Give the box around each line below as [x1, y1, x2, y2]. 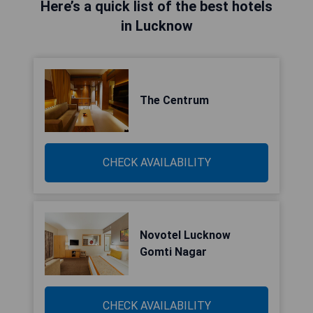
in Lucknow [120, 17, 193, 34]
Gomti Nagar [140, 245, 207, 259]
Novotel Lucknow [140, 228, 231, 242]
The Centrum [140, 94, 209, 107]
